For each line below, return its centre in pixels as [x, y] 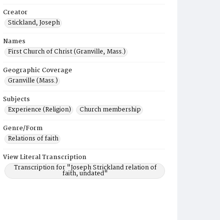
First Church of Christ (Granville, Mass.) [67, 52]
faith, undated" [85, 174]
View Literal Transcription [45, 157]
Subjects [16, 99]
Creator [15, 13]
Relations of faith [33, 139]
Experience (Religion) [40, 110]
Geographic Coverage [38, 70]
